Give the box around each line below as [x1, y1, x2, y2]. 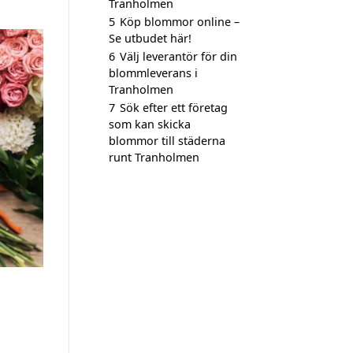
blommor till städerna [109, 133, 225, 148]
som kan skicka [109, 117, 191, 132]
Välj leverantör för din [120, 49, 237, 64]
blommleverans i [109, 65, 198, 80]
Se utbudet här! [109, 31, 191, 46]
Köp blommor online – [120, 14, 240, 29]
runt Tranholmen [109, 150, 199, 165]
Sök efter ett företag [120, 100, 228, 115]
